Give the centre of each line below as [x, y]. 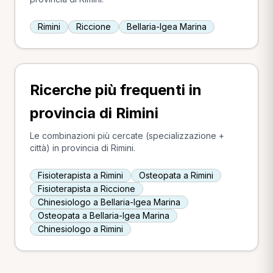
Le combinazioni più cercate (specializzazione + [127, 136]
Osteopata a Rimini [176, 175]
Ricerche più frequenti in [116, 90]
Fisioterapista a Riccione [87, 189]
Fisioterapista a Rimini [80, 175]
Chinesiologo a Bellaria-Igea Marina [109, 202]
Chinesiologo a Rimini [80, 229]
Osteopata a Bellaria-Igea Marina [104, 215]
